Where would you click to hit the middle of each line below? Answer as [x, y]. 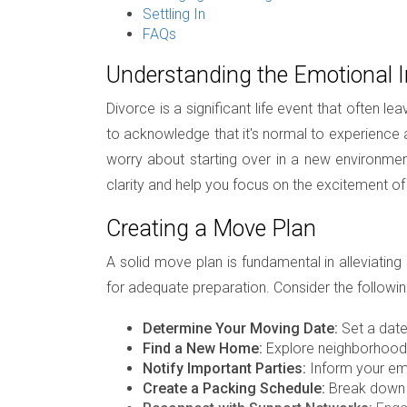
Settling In [174, 14]
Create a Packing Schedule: [234, 388]
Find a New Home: [203, 348]
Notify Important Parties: [224, 368]
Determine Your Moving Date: [240, 328]
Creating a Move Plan [211, 228]
